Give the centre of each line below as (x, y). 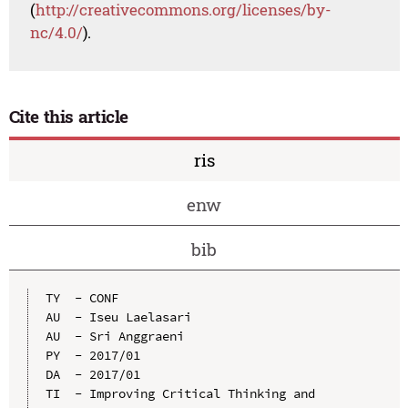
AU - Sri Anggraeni (114, 336)
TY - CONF (82, 297)
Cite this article (69, 117)
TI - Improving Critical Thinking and (180, 393)
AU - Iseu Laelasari (118, 316)
